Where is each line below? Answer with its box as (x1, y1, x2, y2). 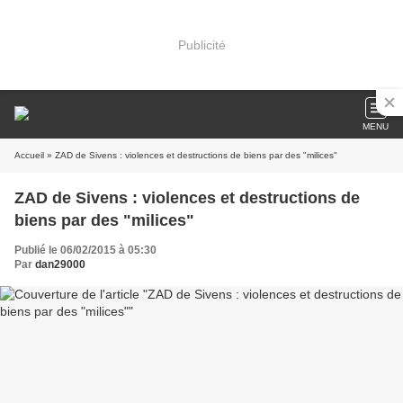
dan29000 (35, 258, 85, 271)
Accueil (14, 150, 44, 160)
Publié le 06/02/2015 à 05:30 (14, 244, 157, 256)
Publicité (177, 37, 226, 52)
